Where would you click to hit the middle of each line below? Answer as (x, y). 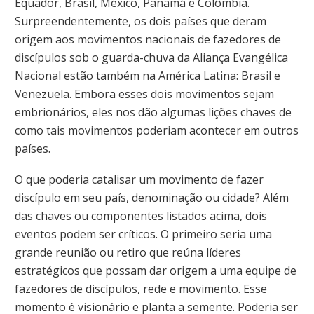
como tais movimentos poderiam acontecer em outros (157, 131)
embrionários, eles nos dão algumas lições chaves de (153, 112)
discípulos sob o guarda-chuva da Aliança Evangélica (151, 58)
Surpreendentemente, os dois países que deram (141, 21)
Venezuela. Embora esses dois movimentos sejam (144, 94)
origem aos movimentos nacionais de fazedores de (148, 40)
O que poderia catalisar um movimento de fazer (139, 179)
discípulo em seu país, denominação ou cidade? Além (152, 197)
